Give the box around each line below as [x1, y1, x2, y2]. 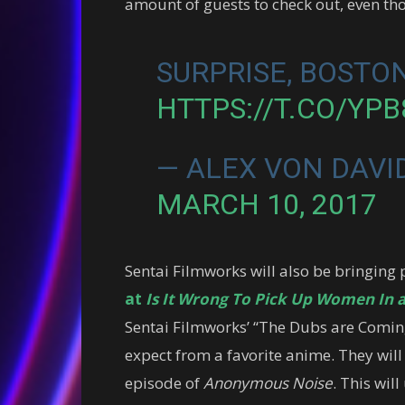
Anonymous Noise [203, 372, 333, 393]
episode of [125, 372, 203, 393]
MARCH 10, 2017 [155, 186, 377, 221]
